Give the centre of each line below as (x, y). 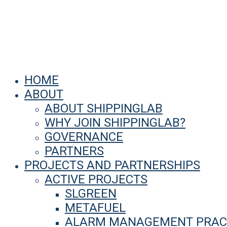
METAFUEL (95, 208)
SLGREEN (91, 194)
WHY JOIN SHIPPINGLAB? (115, 123)
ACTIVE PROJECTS (96, 179)
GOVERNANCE (84, 137)
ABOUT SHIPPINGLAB (104, 108)
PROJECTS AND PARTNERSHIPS (112, 165)
